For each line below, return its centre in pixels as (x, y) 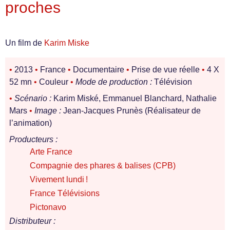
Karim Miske (67, 43)
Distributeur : (32, 221)
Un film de (25, 43)
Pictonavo (48, 207)
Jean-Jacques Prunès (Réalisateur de (131, 111)
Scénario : (33, 98)
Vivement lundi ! (59, 179)
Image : (48, 111)
